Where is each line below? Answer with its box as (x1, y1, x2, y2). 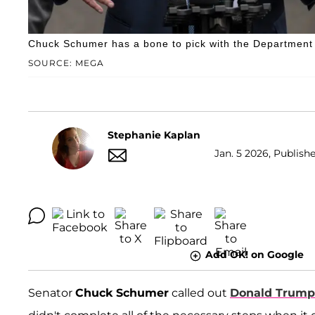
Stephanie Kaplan (108, 128, 200, 141)
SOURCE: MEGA (28, 58, 104, 69)
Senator (28, 285, 75, 300)
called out (169, 285, 230, 300)
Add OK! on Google (205, 248, 304, 262)
